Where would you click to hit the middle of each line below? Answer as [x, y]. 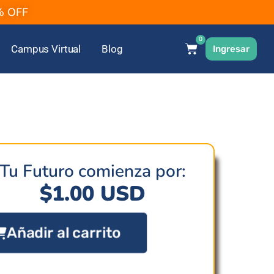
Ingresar [231, 49]
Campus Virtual [46, 49]
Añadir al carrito [65, 233]
